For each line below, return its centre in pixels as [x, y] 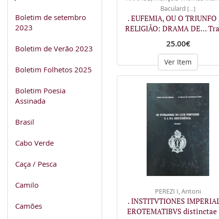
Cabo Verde [34, 142]
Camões [29, 206]
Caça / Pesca [36, 164]
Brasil [25, 121]
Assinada [30, 100]
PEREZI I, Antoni [178, 191]
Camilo [27, 185]
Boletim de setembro [51, 17]
